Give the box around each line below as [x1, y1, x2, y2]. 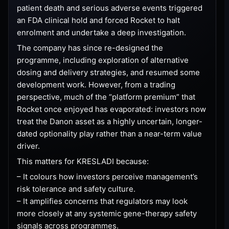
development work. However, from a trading [17, 79, 175, 89]
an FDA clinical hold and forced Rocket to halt [17, 15, 180, 25]
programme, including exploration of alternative [17, 55, 189, 65]
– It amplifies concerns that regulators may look [17, 196, 188, 206]
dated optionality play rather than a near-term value [17, 128, 202, 139]
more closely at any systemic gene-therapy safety [17, 208, 197, 218]
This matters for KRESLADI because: [17, 156, 149, 166]
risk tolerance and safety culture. [17, 184, 135, 194]
